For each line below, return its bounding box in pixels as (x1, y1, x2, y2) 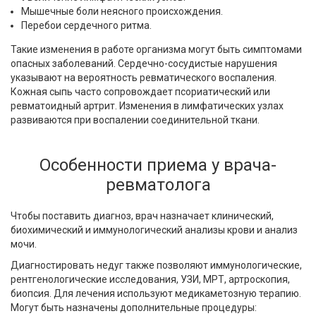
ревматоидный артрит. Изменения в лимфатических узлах (11, 100, 284, 112)
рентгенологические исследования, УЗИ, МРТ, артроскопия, (11, 274, 290, 286)
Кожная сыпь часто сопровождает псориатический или (11, 86, 270, 98)
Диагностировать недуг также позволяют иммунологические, (11, 260, 302, 272)
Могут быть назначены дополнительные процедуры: (11, 302, 257, 314)
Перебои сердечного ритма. (21, 20, 152, 32)
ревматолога (105, 175, 211, 195)
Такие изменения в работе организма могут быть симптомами (11, 44, 302, 56)
